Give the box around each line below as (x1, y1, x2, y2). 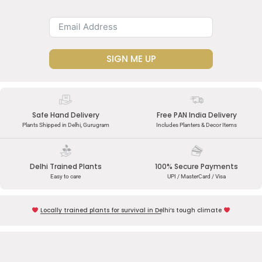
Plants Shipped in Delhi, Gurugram (22, 122, 109, 129)
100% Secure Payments (155, 161, 238, 171)
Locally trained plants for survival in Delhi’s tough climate (40, 205, 222, 215)
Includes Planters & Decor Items (156, 122, 237, 129)
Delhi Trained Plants (29, 161, 102, 171)
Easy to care (50, 173, 81, 180)
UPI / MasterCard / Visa (167, 173, 226, 180)
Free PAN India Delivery (156, 110, 237, 120)
